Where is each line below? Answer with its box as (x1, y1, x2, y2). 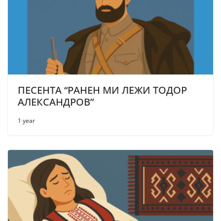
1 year (18, 116, 35, 125)
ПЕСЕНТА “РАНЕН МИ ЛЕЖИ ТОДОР (18, 83, 187, 97)
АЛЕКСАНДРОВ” (18, 95, 94, 109)
